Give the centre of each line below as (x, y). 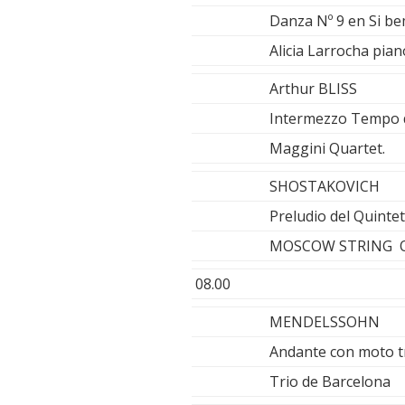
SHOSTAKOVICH (325, 187)
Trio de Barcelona (330, 382)
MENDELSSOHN (325, 322)
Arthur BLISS (313, 89)
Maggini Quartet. (327, 149)
